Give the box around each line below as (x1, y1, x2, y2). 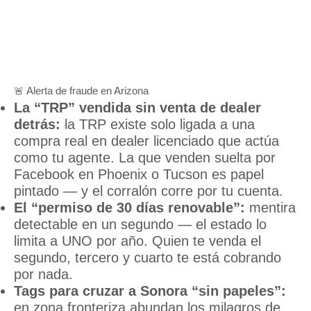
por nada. (14, 267, 73, 283)
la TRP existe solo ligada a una (60, 117, 255, 133)
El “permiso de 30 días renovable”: (14, 200, 245, 216)
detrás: (14, 117, 60, 133)
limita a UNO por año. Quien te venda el (14, 233, 261, 249)
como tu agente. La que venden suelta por (14, 150, 276, 166)
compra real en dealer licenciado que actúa (14, 133, 279, 149)
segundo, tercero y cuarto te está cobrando (14, 250, 281, 266)
